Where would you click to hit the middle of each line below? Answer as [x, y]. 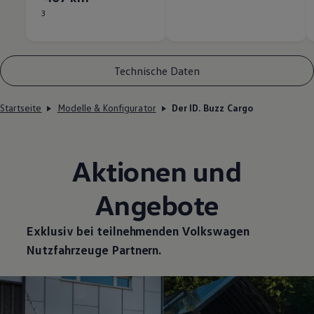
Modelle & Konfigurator [107, 108]
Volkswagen [216, 231]
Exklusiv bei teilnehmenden [103, 231]
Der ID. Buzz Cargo [212, 108]
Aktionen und [157, 171]
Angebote [157, 205]
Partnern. [135, 250]
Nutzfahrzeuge [67, 250]
